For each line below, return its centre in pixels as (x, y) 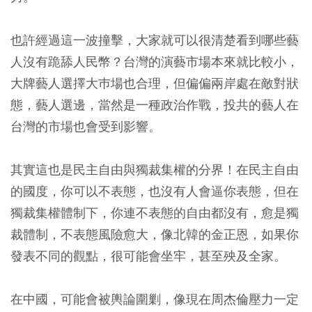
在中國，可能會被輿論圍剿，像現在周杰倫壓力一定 (155, 299)
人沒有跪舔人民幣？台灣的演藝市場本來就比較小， (155, 62)
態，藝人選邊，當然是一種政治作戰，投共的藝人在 (155, 105)
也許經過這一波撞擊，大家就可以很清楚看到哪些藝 (155, 40)
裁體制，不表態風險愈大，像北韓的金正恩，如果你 (155, 234)
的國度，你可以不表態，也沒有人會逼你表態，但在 (155, 191)
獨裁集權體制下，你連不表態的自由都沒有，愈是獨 (155, 213)
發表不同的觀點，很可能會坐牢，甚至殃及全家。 (148, 256)
